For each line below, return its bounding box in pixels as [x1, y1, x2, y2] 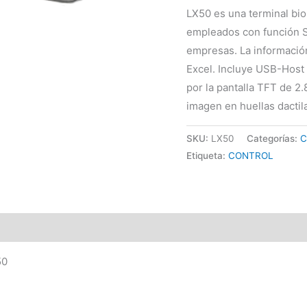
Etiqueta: [186, 150, 228, 162]
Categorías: [247, 133, 300, 145]
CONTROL [228, 150, 273, 162]
